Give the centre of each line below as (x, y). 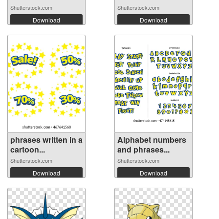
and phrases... (143, 150)
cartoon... (28, 150)
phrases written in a (46, 140)
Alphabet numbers (152, 140)
